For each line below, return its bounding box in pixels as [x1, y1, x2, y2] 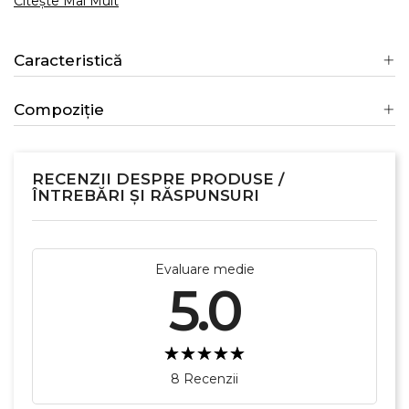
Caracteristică [14, 51, 122, 69]
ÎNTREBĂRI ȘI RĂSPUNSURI [32, 186, 259, 204]
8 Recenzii [171, 371, 238, 387]
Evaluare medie [154, 261, 255, 278]
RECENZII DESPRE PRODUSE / [32, 170, 284, 188]
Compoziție [14, 100, 104, 119]
